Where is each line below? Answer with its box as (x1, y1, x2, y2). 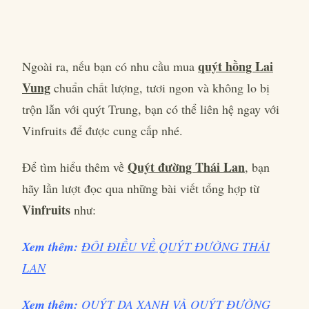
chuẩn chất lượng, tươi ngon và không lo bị (50, 79, 270, 96)
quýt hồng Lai (198, 57, 273, 75)
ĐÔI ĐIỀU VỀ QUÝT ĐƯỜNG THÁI (81, 238, 270, 255)
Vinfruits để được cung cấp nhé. (22, 122, 183, 139)
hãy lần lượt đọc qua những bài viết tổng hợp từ (22, 180, 259, 197)
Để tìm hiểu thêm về (22, 159, 128, 175)
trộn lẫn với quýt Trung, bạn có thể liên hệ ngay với (22, 101, 279, 117)
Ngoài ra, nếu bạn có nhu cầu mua (22, 58, 198, 74)
